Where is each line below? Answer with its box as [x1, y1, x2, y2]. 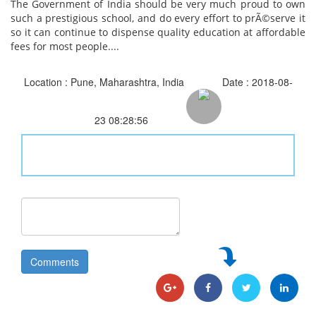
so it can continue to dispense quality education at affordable [11, 25, 305, 39]
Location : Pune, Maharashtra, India [23, 75, 184, 89]
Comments [30, 255, 79, 269]
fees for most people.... [11, 39, 119, 53]
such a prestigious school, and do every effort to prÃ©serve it [11, 11, 305, 25]
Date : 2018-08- [221, 75, 293, 89]
